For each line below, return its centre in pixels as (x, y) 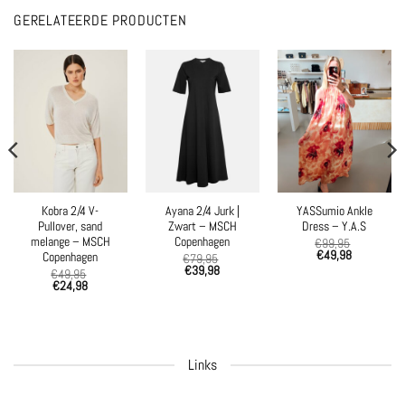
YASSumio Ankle (334, 212)
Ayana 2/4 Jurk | (202, 212)
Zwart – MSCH (202, 227)
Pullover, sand (71, 227)
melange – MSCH (70, 242)
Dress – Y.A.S (334, 227)
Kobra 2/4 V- (71, 212)
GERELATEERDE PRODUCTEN (100, 20)
